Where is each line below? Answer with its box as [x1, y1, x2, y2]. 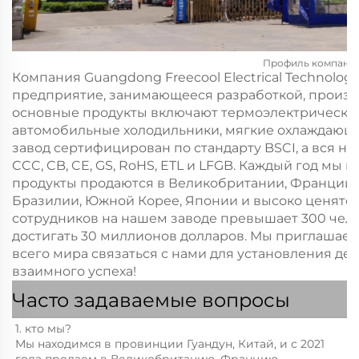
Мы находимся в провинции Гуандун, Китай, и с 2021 [15, 336, 325, 351]
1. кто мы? [15, 321, 75, 336]
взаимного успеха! [12, 263, 136, 279]
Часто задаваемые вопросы [12, 288, 290, 312]
